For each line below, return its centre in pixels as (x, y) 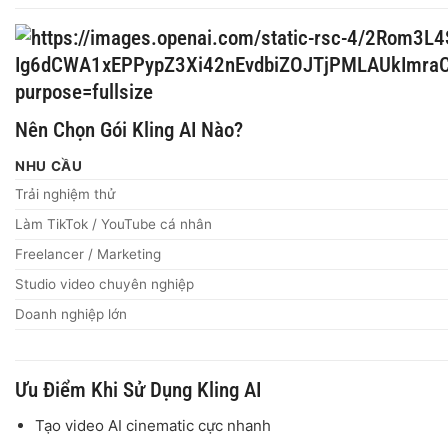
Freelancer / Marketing (88, 254)
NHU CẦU (49, 166)
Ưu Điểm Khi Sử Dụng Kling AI (138, 390)
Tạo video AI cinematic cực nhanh (152, 425)
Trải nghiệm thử (65, 194)
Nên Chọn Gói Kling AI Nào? (129, 129)
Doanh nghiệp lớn (71, 314)
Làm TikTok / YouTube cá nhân (113, 224)
